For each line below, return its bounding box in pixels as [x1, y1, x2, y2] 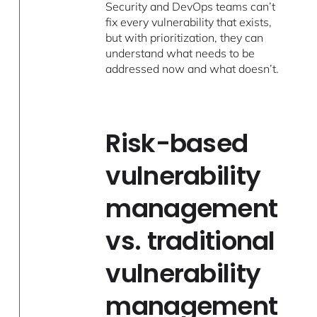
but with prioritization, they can [105, 30, 264, 45]
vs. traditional [105, 223, 275, 260]
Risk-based [105, 125, 248, 162]
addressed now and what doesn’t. [105, 62, 279, 76]
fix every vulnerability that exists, [105, 15, 272, 30]
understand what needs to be [105, 46, 255, 61]
